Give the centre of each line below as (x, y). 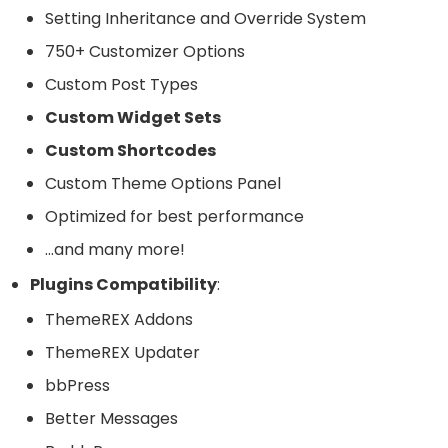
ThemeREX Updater (122, 352)
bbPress (77, 385)
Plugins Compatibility (123, 284)
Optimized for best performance (174, 216)
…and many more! (115, 249)
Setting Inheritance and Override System (205, 18)
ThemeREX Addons (119, 319)
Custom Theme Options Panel (163, 183)
